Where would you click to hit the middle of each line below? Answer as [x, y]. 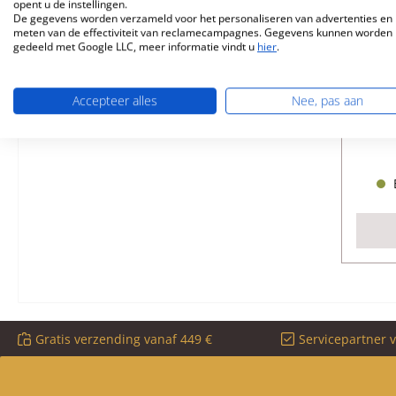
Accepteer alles [115, 101]
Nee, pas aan [327, 101]
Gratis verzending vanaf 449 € [124, 339]
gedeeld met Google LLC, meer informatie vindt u [135, 47]
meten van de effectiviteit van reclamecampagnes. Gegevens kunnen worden [203, 33]
